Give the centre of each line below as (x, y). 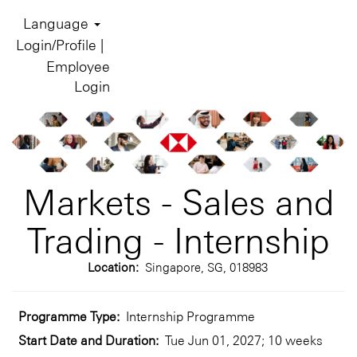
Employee (78, 66)
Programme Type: (72, 316)
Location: (116, 266)
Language (57, 23)
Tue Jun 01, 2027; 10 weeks (244, 339)
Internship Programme (190, 316)
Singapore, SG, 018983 (206, 266)
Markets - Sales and (178, 200)
